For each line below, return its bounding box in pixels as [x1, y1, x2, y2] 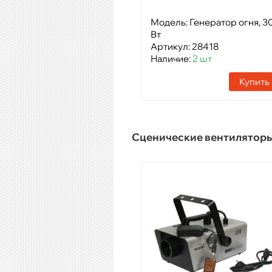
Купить [239, 75, 270, 87]
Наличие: [151, 52, 192, 64]
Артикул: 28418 [151, 40, 219, 52]
